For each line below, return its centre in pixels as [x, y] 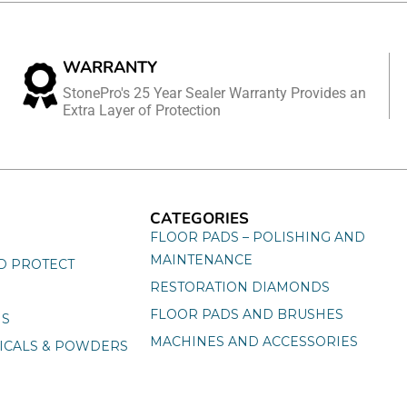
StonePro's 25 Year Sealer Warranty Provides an [214, 93]
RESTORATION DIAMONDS [239, 287]
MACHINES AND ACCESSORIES [253, 341]
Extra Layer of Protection [141, 110]
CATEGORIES [199, 218]
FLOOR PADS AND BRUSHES [246, 314]
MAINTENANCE [201, 259]
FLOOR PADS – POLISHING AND [257, 237]
